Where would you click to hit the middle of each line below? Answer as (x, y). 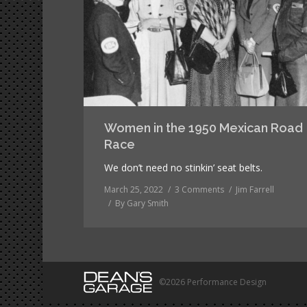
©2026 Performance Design (213, 282)
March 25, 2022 (134, 189)
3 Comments (199, 189)
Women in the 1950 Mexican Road (204, 127)
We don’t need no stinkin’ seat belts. (183, 167)
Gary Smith (148, 203)
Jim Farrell (255, 189)
